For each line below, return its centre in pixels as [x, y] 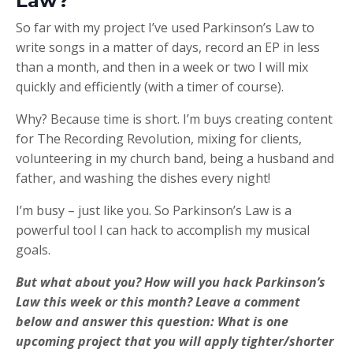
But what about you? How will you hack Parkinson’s [171, 282]
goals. [33, 249]
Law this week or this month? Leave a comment [158, 301]
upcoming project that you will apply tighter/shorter [175, 341]
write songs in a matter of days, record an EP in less [168, 47]
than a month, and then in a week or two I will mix [162, 67]
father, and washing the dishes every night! [143, 178]
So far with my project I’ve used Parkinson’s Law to [165, 27]
